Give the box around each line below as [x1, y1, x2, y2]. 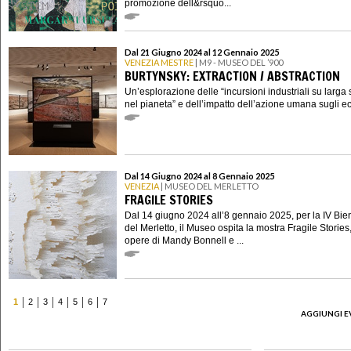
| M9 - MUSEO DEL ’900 [194, 57, 283, 68]
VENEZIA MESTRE [125, 57, 194, 68]
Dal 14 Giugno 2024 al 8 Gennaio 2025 [125, 171, 274, 182]
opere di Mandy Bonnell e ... [125, 234, 244, 246]
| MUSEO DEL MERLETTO [159, 181, 259, 192]
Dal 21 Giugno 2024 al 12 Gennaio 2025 [125, 47, 279, 58]
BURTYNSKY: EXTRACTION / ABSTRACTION [125, 67, 340, 85]
